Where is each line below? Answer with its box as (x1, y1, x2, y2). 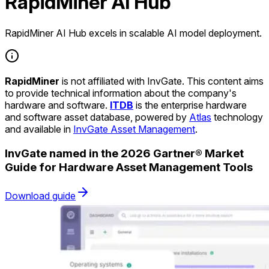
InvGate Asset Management (73, 122, 195, 135)
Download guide (5, 190, 76, 202)
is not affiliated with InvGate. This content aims (59, 74, 264, 87)
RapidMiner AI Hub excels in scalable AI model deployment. (5, 26, 262, 39)
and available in (5, 122, 73, 135)
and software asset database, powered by (5, 110, 189, 123)
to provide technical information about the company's (5, 86, 237, 99)
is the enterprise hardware (133, 98, 247, 111)
